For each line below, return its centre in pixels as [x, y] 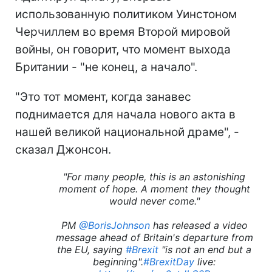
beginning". [118, 261]
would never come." [154, 201]
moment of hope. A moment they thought [154, 189]
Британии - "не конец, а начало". [106, 67]
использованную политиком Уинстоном [126, 14]
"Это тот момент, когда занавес [103, 97]
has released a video [199, 225]
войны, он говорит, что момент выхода [123, 49]
